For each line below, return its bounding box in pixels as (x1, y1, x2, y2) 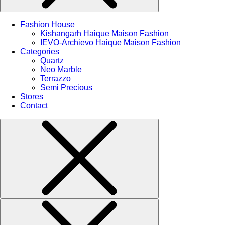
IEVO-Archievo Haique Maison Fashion (40, 38, 181, 47)
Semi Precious (40, 83, 92, 92)
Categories (20, 47, 59, 56)
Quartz (40, 56, 64, 65)
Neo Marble (40, 65, 82, 74)
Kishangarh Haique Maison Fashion (40, 29, 169, 38)
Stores (20, 92, 43, 101)
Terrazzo (40, 74, 71, 83)
